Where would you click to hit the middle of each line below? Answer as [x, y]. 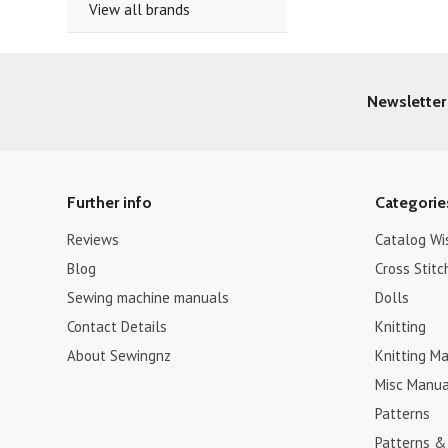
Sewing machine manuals [148, 297]
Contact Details [117, 326]
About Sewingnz [119, 355]
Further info [110, 202]
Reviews [93, 239]
